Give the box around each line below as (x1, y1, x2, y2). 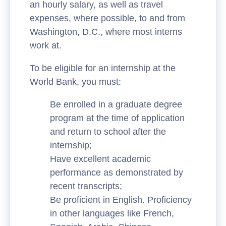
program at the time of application (50, 112, 185, 123)
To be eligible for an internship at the (30, 63, 176, 73)
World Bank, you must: (30, 76, 121, 87)
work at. (30, 40, 62, 50)
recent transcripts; (50, 181, 122, 191)
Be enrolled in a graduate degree (50, 99, 182, 109)
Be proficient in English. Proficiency (50, 194, 192, 205)
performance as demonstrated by (50, 167, 183, 178)
